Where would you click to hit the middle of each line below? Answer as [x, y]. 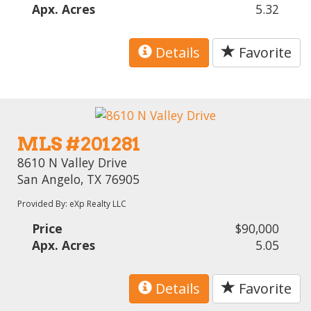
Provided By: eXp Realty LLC [72, 203]
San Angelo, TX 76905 [79, 179]
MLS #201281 [79, 144]
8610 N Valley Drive [73, 162]
